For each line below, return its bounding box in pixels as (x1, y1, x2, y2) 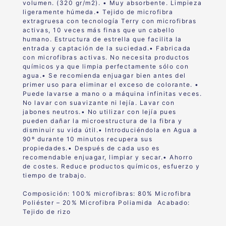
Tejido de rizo (22, 208, 71, 215)
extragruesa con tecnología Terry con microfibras (22, 17, 197, 25)
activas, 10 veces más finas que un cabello (22, 26, 175, 34)
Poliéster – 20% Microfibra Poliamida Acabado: (22, 199, 190, 206)
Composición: (22, 190, 73, 197)
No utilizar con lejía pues (87, 108, 177, 116)
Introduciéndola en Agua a (105, 126, 198, 134)
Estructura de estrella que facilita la (54, 35, 182, 43)
